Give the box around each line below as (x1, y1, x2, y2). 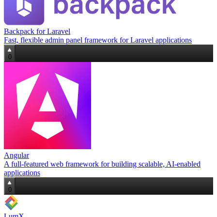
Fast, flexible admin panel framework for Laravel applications (4, 36, 192, 45)
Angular (4, 151, 29, 160)
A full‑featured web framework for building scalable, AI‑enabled (4, 160, 201, 169)
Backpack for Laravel (4, 27, 70, 36)
